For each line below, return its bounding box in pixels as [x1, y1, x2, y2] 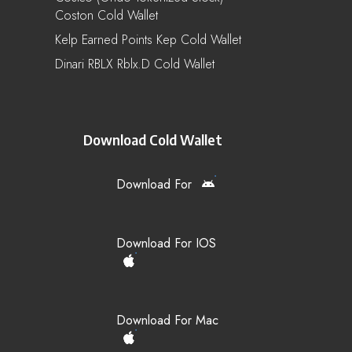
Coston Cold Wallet [55, 5, 158, 24]
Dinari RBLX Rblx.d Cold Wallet [55, 54, 214, 73]
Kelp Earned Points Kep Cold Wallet [55, 30, 241, 49]
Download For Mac [116, 310, 218, 329]
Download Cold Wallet [83, 130, 222, 148]
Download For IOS [116, 233, 216, 252]
